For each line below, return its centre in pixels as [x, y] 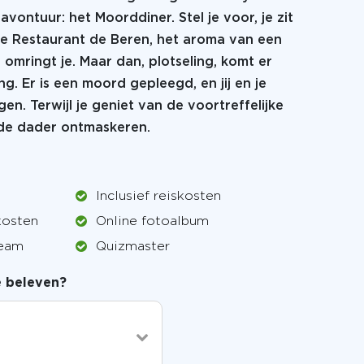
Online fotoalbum [152, 221]
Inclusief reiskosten [158, 196]
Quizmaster [133, 247]
